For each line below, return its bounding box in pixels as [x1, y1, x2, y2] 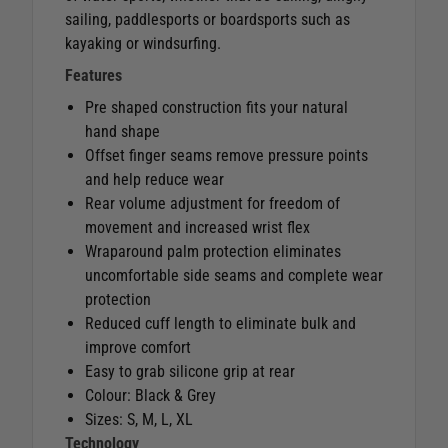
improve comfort [85, 337, 191, 357]
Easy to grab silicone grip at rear [85, 361, 295, 381]
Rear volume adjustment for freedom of [85, 193, 340, 213]
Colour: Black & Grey [85, 385, 216, 405]
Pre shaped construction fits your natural [85, 97, 348, 117]
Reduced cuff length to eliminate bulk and [85, 313, 356, 333]
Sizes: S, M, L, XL [85, 409, 193, 429]
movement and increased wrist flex [85, 217, 310, 237]
